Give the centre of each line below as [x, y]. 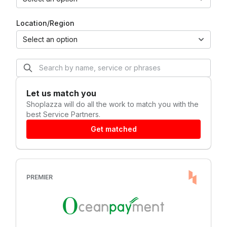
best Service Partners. [63, 114]
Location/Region [45, 23]
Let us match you [61, 93]
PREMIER [40, 177]
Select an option [50, 39]
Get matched [113, 129]
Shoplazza [45, 104]
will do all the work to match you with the [131, 104]
